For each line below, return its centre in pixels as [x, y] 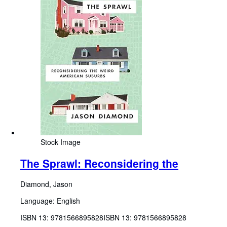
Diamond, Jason [46, 184]
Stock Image [61, 142]
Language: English [50, 201]
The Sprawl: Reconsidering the [99, 163]
